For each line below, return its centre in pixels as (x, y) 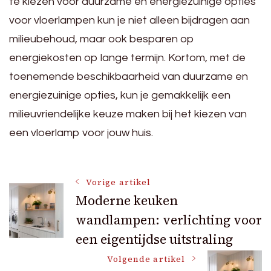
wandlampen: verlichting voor (169, 220)
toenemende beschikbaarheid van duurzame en (129, 76)
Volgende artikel (146, 259)
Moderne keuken (127, 200)
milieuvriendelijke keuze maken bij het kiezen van (128, 114)
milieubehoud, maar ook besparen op (102, 39)
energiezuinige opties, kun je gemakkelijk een (120, 95)
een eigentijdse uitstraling (154, 239)
